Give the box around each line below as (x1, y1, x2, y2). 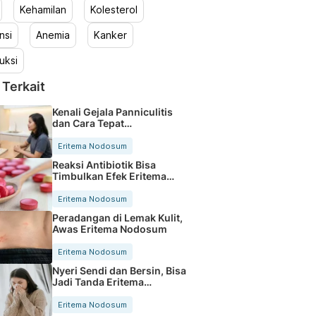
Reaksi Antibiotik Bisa (51, 158, 156, 171)
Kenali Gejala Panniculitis (51, 105, 173, 118)
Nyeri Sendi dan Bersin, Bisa (51, 264, 186, 276)
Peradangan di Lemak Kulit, (51, 211, 183, 224)
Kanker (93, 29, 127, 41)
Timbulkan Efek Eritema (51, 169, 166, 182)
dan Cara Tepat (51, 116, 124, 129)
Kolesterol (90, 4, 138, 16)
